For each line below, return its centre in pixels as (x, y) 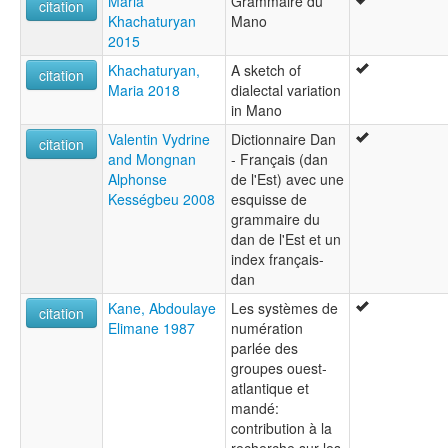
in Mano (256, 110)
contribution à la (281, 428)
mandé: (255, 408)
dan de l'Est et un (286, 239)
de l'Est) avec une (287, 179)
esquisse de (269, 199)
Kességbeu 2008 (161, 199)
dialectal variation (286, 90)
